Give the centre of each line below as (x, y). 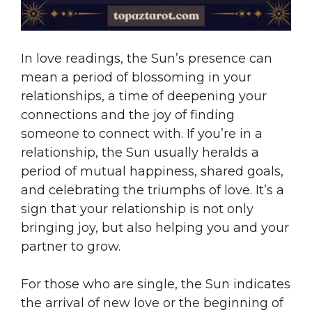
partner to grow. (71, 246)
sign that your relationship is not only (137, 209)
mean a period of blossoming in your (136, 77)
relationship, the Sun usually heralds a (140, 152)
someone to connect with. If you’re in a (142, 133)
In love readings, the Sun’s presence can (147, 58)
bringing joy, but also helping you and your (155, 227)
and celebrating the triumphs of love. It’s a (153, 190)
